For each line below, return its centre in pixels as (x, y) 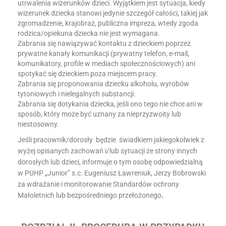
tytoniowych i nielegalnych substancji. (77, 94)
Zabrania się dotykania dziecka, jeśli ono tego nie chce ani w (110, 104)
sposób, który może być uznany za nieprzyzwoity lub (99, 114)
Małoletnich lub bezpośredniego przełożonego (90, 195)
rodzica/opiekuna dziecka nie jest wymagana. (89, 33)
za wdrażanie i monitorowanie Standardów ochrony (98, 184)
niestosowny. (38, 124)
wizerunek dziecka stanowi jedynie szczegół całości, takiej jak (113, 13)
